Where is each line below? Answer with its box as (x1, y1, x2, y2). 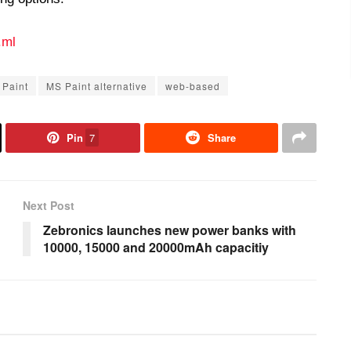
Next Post (23, 197, 74, 214)
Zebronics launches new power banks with (43, 221, 296, 240)
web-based (165, 79, 220, 93)
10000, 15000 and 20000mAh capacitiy (43, 238, 269, 257)
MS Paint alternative (46, 79, 147, 93)
